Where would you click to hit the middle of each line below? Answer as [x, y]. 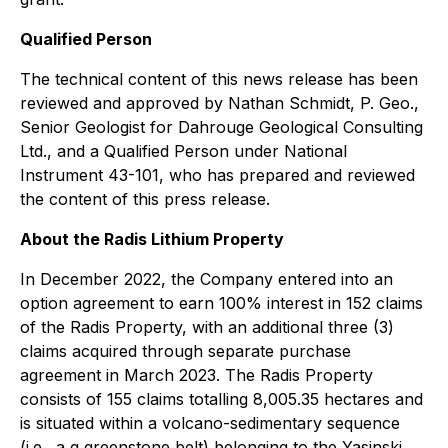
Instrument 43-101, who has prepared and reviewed [217, 175]
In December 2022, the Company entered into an [206, 279]
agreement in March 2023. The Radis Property [196, 375]
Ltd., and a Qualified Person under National [183, 151]
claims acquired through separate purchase [185, 351]
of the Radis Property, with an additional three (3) [207, 327]
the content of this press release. [145, 199]
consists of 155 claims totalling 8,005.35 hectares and [221, 399]
